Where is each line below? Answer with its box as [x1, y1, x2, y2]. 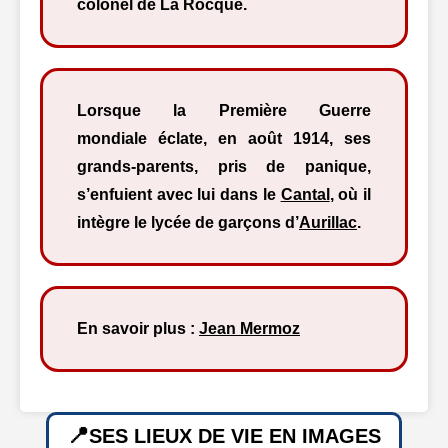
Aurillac [299, 214, 357, 231]
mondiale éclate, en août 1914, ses [77, 130, 371, 147]
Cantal [280, 186, 330, 203]
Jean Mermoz [199, 320, 300, 337]
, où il [329, 186, 372, 203]
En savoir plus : [77, 320, 199, 337]
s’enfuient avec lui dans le [77, 186, 281, 203]
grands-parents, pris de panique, [77, 158, 371, 175]
